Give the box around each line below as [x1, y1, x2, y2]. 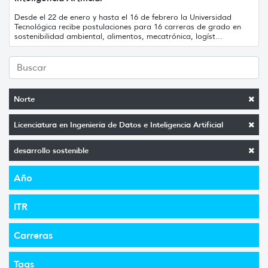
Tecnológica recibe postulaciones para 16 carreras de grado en [14, 21, 241, 32]
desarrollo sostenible [14, 145, 89, 156]
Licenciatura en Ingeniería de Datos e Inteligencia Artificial [14, 119, 223, 130]
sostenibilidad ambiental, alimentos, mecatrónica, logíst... [14, 31, 223, 41]
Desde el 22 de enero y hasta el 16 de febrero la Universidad [14, 11, 232, 22]
